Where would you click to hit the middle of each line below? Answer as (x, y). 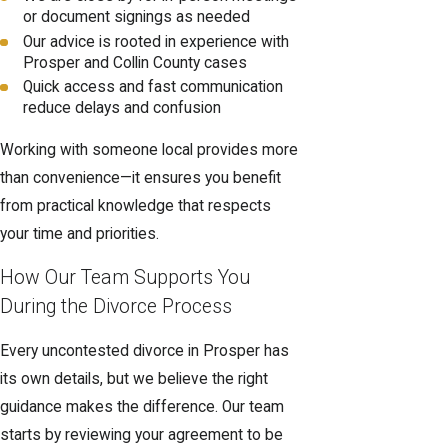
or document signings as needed (137, 17)
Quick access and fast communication (153, 86)
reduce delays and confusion (122, 107)
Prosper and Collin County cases (135, 62)
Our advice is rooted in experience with (156, 41)
